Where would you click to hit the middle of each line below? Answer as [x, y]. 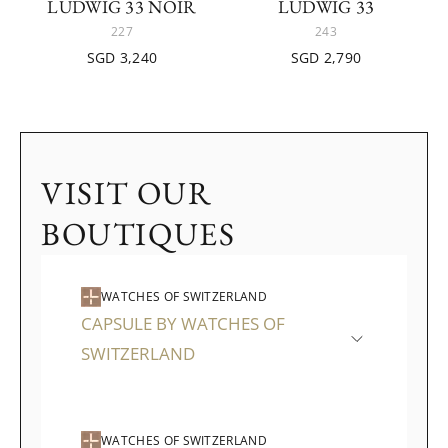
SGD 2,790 [326, 57]
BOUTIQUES [138, 234]
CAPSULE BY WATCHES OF [183, 323]
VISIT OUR [127, 193]
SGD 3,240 [122, 57]
